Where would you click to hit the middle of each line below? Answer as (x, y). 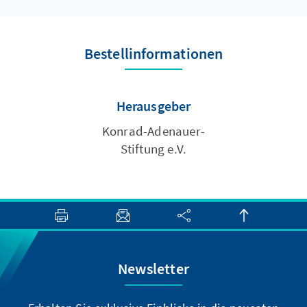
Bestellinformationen (153, 54)
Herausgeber (158, 106)
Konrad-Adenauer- (153, 131)
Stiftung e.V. (153, 149)
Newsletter (153, 269)
